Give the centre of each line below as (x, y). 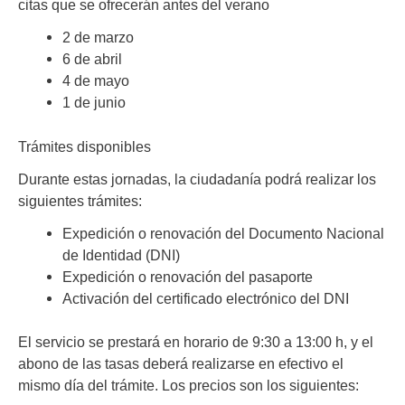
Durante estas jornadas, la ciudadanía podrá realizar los (197, 179)
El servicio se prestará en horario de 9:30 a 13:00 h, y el (196, 342)
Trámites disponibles (85, 146)
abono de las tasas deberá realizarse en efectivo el (181, 364)
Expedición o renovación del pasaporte (188, 276)
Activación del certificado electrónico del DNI (206, 298)
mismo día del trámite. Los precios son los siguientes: (188, 386)
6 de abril (93, 58)
